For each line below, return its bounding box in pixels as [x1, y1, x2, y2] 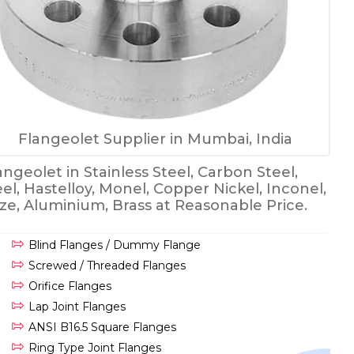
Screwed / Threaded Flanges [28, 258, 186, 273]
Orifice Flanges [28, 279, 111, 293]
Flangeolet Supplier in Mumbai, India [17, 130, 292, 148]
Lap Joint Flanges [28, 299, 126, 314]
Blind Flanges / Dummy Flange [28, 238, 201, 252]
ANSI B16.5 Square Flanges [28, 320, 176, 334]
